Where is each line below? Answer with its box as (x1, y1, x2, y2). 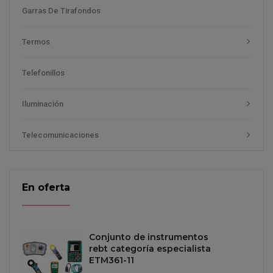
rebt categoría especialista (89, 243, 211, 254)
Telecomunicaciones (22, 130, 99, 140)
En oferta (22, 181, 70, 193)
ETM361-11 (89, 254, 134, 266)
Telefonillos (22, 68, 65, 77)
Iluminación (22, 99, 63, 108)
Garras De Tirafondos (22, 5, 101, 15)
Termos (22, 37, 50, 46)
